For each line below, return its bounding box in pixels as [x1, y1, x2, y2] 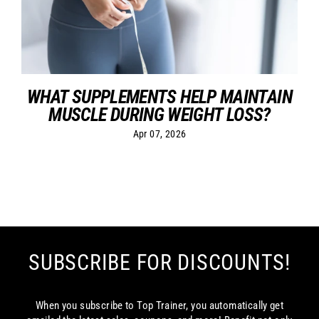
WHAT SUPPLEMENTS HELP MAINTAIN [27, 85, 292, 108]
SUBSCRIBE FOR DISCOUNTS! [28, 249, 291, 275]
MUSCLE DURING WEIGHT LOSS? [48, 103, 271, 125]
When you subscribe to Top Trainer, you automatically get [35, 298, 284, 312]
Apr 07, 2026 [132, 127, 187, 140]
